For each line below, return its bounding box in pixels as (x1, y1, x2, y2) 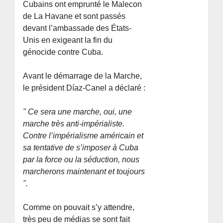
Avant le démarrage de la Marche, (23, 72, 142, 81)
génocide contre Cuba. (23, 48, 104, 57)
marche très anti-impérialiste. (23, 119, 125, 128)
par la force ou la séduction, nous (23, 155, 140, 164)
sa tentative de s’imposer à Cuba (23, 143, 139, 152)
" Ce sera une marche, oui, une (23, 108, 132, 116)
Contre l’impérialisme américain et (23, 131, 144, 140)
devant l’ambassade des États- (23, 24, 132, 33)
